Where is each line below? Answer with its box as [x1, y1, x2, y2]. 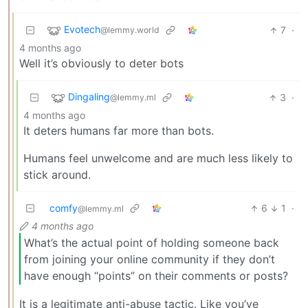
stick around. [23, 168, 91, 182]
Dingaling [68, 91, 110, 103]
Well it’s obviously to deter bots [19, 56, 184, 71]
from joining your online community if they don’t [24, 252, 275, 266]
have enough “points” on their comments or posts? [24, 268, 288, 283]
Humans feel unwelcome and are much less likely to [23, 151, 293, 166]
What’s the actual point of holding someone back [24, 235, 279, 250]
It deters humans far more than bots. [23, 124, 214, 138]
